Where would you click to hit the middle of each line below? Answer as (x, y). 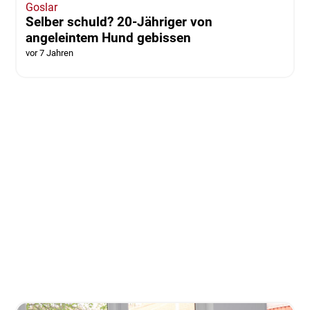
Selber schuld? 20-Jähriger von (119, 21)
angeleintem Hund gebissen (108, 37)
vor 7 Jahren (49, 53)
